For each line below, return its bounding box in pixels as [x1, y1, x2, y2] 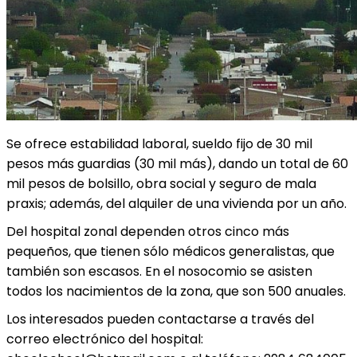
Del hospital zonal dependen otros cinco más [6, 222, 289, 241]
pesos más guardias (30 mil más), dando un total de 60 [6, 155, 348, 173]
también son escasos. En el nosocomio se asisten [6, 262, 312, 280]
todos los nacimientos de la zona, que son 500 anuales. [6, 282, 346, 300]
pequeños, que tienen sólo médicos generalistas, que [6, 242, 335, 261]
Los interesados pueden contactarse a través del [6, 310, 314, 328]
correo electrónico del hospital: [6, 330, 203, 348]
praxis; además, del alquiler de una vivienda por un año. [6, 194, 347, 213]
